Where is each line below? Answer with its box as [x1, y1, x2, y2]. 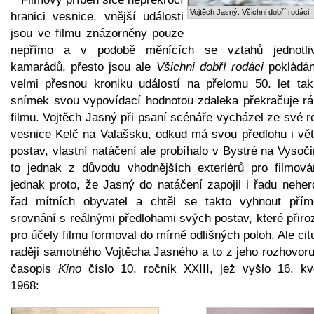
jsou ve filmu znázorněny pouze [11, 26, 184, 40]
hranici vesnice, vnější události [11, 9, 184, 23]
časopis [11, 261, 58, 275]
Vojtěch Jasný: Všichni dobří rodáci [190, 7, 309, 16]
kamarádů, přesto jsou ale [11, 60, 156, 74]
